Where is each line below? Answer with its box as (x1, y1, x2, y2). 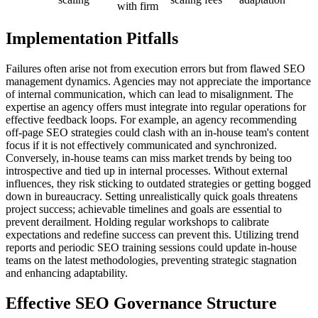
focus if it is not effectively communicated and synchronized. (6, 138, 277, 151)
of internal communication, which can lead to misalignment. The (6, 87, 293, 100)
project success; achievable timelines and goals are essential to (6, 202, 282, 215)
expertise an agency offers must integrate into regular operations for (6, 100, 306, 113)
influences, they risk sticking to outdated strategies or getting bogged (6, 177, 311, 190)
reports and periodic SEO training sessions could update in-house (6, 241, 297, 253)
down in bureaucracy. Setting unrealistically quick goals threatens (6, 190, 297, 202)
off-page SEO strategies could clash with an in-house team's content (6, 126, 309, 138)
